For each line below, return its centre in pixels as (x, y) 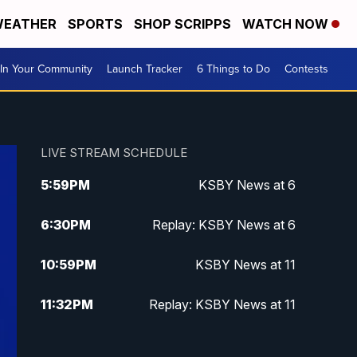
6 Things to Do (233, 69)
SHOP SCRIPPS (182, 24)
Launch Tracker (145, 69)
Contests (306, 69)
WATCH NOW (287, 24)
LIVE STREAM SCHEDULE (114, 153)
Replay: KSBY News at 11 (222, 305)
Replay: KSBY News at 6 (224, 225)
